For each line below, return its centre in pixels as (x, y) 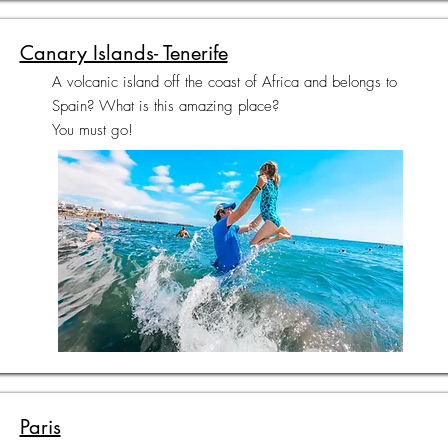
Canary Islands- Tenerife (123, 53)
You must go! (92, 130)
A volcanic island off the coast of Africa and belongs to (224, 82)
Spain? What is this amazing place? (165, 106)
